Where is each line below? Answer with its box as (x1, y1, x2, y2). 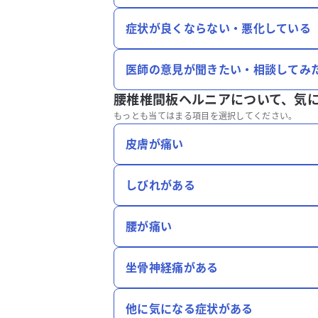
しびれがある (126, 178, 195, 192)
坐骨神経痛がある (126, 261, 219, 275)
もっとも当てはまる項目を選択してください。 (114, 111, 297, 121)
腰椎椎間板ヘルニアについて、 (114, 92, 295, 107)
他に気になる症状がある (126, 302, 253, 316)
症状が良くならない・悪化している (126, 21, 312, 35)
